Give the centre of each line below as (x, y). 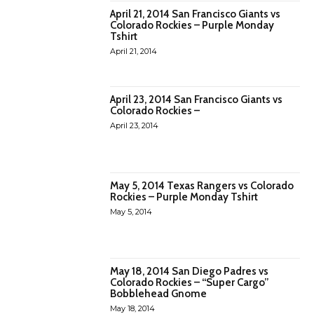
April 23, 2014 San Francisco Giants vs (197, 100)
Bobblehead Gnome (159, 294)
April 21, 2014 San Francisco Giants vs (196, 14)
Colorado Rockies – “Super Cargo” (190, 283)
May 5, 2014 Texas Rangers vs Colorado (202, 185)
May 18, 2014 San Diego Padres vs (190, 272)
